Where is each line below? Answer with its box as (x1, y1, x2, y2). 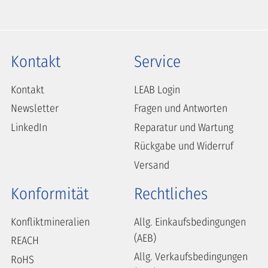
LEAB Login (134, 83, 180, 96)
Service (134, 51, 181, 71)
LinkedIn (11, 120, 47, 134)
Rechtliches (134, 184, 208, 203)
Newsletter (11, 102, 59, 115)
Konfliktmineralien (11, 215, 90, 229)
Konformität (11, 184, 89, 203)
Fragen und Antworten (134, 102, 227, 115)
